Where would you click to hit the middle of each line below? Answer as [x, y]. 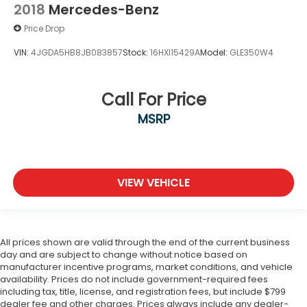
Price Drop [44, 28]
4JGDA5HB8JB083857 [77, 52]
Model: [215, 52]
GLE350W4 [251, 52]
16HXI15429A [175, 52]
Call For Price [153, 100]
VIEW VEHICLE [153, 182]
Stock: [136, 52]
